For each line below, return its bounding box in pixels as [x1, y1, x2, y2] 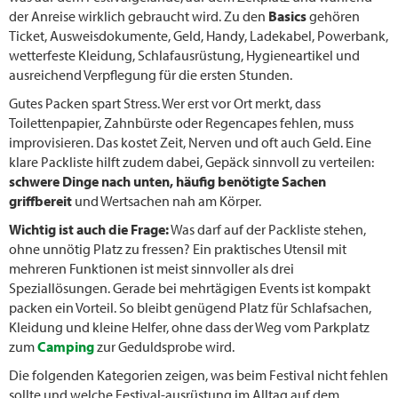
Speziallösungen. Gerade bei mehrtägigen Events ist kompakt [9, 279, 370, 298]
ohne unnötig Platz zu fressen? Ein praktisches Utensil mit [9, 240, 346, 259]
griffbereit [9, 192, 72, 211]
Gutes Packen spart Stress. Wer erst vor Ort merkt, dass [9, 94, 321, 113]
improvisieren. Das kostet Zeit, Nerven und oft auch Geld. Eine [9, 133, 371, 152]
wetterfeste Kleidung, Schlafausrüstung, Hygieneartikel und [9, 46, 360, 65]
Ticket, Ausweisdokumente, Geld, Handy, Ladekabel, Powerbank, [9, 27, 388, 45]
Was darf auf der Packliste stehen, [169, 220, 366, 239]
